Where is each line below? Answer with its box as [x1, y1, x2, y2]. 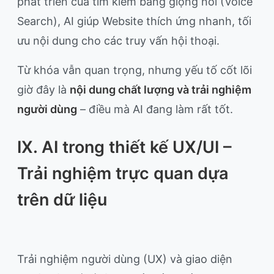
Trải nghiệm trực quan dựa [17, 163, 229, 184]
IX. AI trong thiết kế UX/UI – [17, 137, 232, 158]
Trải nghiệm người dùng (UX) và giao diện [17, 253, 232, 266]
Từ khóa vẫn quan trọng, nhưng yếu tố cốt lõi [17, 64, 252, 77]
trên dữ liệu [17, 190, 107, 210]
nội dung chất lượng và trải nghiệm [70, 83, 251, 97]
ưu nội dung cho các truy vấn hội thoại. [17, 34, 220, 48]
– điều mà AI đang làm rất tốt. [77, 103, 233, 116]
